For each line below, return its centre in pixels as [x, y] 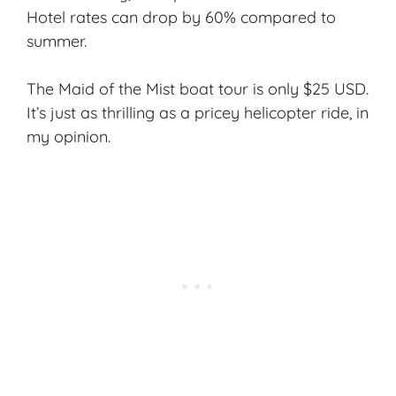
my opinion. [69, 136]
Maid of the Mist [117, 88]
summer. [57, 41]
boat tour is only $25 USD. [272, 88]
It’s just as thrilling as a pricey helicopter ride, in [198, 112]
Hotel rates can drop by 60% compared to [181, 17]
